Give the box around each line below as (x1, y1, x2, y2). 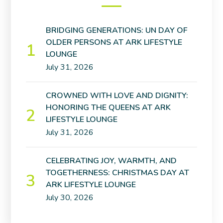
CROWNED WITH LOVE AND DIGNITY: (46, 90, 189, 101)
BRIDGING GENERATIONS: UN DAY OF (46, 25, 188, 36)
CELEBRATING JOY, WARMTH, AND (46, 155, 177, 166)
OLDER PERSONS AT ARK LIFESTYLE (46, 37, 183, 48)
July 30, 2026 (46, 192, 94, 203)
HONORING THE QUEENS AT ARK (46, 102, 171, 113)
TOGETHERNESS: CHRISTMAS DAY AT (46, 167, 190, 178)
